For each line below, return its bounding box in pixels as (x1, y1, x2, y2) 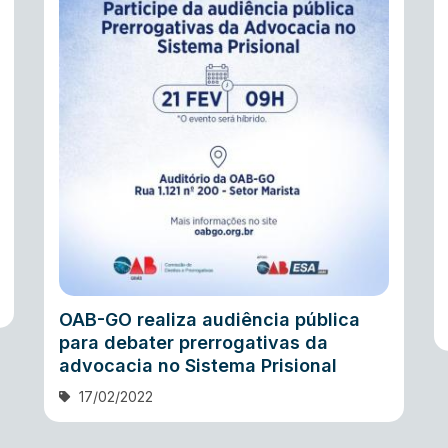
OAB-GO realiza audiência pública (59, 309, 360, 331)
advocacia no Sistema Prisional (59, 355, 337, 377)
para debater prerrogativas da (59, 332, 328, 354)
